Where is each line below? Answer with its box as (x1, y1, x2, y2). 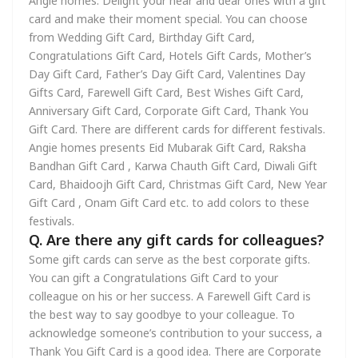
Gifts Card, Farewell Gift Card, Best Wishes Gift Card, (29, 85, 304, 100)
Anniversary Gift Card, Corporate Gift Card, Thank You (29, 103, 308, 118)
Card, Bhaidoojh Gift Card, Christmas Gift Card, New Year (29, 177, 327, 192)
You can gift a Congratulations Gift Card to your (29, 270, 278, 285)
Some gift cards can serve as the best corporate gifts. (29, 252, 310, 267)
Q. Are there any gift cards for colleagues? (29, 230, 324, 249)
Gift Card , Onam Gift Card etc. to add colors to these (29, 195, 309, 210)
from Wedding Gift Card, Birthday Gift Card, (29, 30, 255, 45)
